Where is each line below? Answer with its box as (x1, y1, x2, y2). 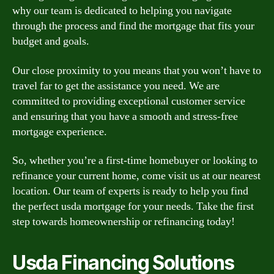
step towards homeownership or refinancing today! (12, 215, 235, 229)
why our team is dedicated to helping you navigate (12, 4, 232, 18)
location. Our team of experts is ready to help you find (12, 184, 248, 198)
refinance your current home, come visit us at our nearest (12, 169, 261, 183)
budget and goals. (12, 34, 89, 48)
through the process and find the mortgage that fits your (12, 19, 254, 33)
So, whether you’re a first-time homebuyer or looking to (12, 154, 257, 168)
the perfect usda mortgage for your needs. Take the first (12, 199, 254, 213)
